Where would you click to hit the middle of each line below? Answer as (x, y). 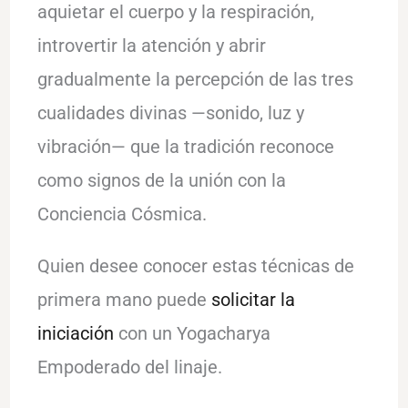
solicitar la (253, 299)
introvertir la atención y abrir (151, 45)
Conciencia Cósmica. (122, 214)
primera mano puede (124, 299)
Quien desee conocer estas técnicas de (195, 265)
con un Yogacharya (192, 333)
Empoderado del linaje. (129, 367)
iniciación (75, 333)
